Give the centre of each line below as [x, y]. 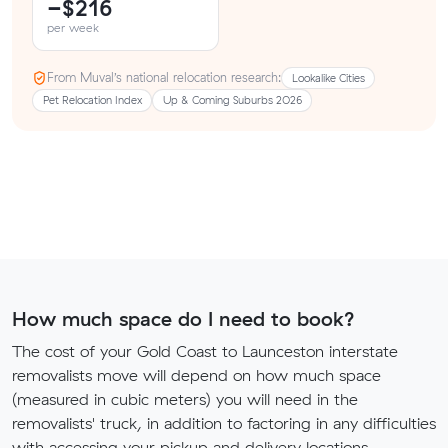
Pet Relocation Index [92, 100]
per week [72, 28]
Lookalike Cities [328, 77]
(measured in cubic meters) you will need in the [185, 398]
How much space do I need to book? [183, 318]
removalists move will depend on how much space [196, 374]
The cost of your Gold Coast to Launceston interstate [205, 350]
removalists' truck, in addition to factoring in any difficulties [224, 422]
